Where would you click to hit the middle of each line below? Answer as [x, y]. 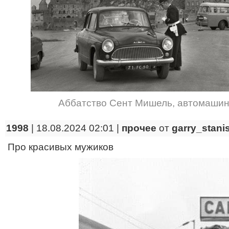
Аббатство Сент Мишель [115, 103]
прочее [139, 128]
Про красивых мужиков [61, 147]
